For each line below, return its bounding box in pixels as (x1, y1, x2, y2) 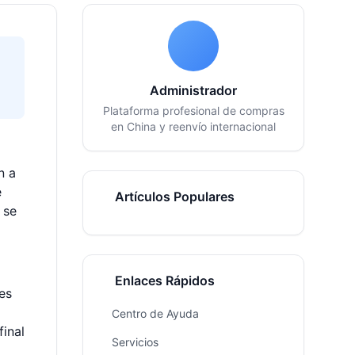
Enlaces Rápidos (115, 273, 215, 288)
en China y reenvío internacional (111, 120, 276, 133)
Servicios (112, 335, 158, 349)
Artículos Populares (115, 189, 235, 204)
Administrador (150, 82, 237, 98)
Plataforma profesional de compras (102, 104, 284, 117)
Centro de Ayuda (112, 307, 199, 320)
